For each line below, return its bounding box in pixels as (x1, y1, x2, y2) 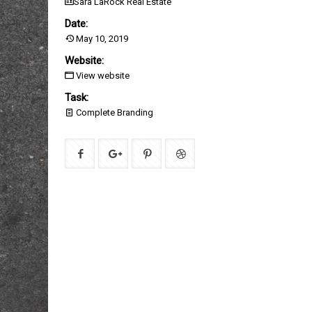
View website (76, 70, 130, 81)
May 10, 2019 (74, 33, 128, 44)
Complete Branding (74, 107, 153, 118)
